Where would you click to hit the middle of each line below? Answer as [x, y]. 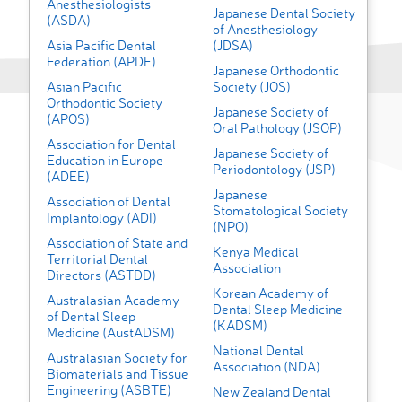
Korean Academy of [270, 293]
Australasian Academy [113, 301]
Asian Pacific [84, 87]
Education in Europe [105, 161]
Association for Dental [111, 144]
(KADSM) [240, 326]
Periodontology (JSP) [274, 170]
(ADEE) [68, 177]
